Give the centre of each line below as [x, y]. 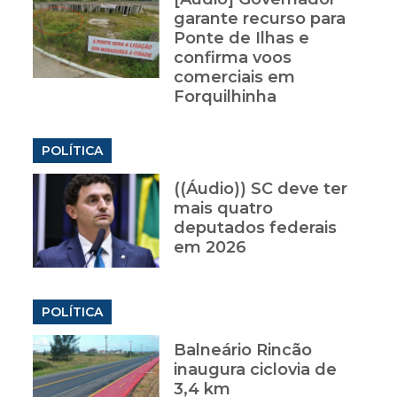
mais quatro [223, 209]
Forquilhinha [225, 97]
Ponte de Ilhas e [241, 39]
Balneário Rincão [242, 350]
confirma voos [232, 58]
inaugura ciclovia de [255, 370]
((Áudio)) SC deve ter [260, 189]
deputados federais [255, 228]
